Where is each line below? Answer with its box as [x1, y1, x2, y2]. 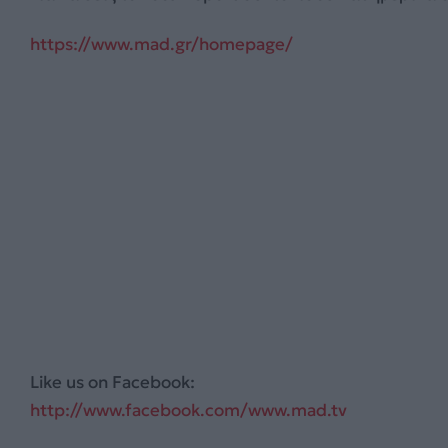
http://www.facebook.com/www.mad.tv [30, 399, 347, 422]
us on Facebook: [66, 371, 195, 394]
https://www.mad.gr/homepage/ [30, 33, 293, 56]
